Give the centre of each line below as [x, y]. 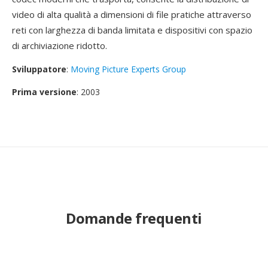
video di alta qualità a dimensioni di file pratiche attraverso [132, 14]
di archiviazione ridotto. [60, 45]
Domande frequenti [134, 218]
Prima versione [44, 92]
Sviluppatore [39, 69]
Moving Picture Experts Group [128, 69]
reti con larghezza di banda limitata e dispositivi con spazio [132, 30]
